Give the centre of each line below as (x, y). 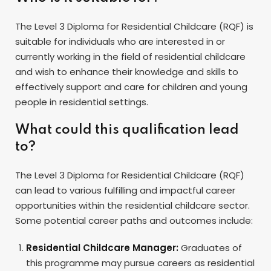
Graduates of (210, 248)
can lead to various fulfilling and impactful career (125, 191)
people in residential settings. (82, 102)
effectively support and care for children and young (131, 87)
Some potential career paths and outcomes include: (134, 221)
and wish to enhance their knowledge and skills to (127, 72)
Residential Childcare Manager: (102, 248)
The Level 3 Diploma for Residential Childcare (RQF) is (134, 27)
